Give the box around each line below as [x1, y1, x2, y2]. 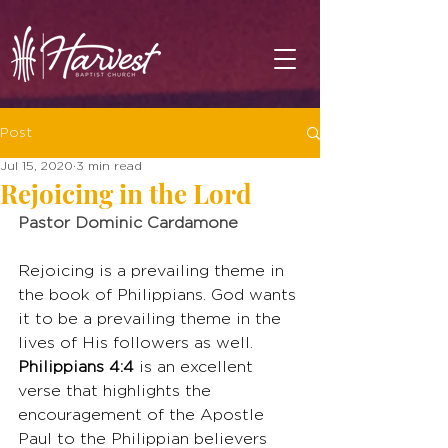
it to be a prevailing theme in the [18, 312, 286, 327]
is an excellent [134, 360, 258, 375]
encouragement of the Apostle [18, 408, 269, 423]
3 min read [76, 161, 142, 172]
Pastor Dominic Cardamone [18, 216, 238, 231]
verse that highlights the [18, 384, 216, 399]
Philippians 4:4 [18, 360, 134, 375]
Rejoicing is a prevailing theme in [18, 264, 289, 279]
